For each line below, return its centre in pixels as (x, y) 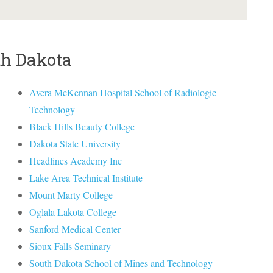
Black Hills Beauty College (82, 126)
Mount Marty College (71, 195)
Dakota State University (75, 144)
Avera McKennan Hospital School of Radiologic (123, 92)
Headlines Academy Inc (76, 161)
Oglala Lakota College (73, 212)
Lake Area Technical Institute (86, 178)
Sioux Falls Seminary (70, 246)
